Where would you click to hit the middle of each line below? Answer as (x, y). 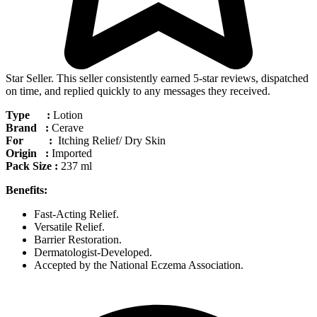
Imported (70, 153)
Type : (28, 115)
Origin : (27, 153)
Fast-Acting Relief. (76, 214)
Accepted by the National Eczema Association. (139, 265)
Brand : (27, 127)
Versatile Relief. (69, 226)
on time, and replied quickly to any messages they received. (138, 91)
